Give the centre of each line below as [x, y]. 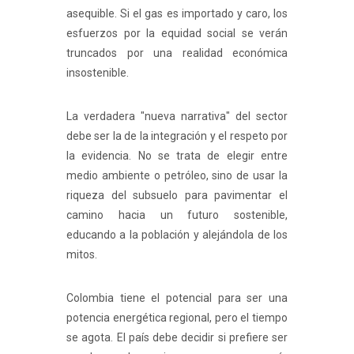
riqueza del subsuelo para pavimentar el [177, 196]
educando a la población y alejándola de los [177, 235]
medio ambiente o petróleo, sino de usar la [177, 176]
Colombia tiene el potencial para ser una [177, 298]
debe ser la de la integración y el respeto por [177, 136]
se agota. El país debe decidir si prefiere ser [177, 338]
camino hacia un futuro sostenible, [177, 215]
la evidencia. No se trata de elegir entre [177, 156]
